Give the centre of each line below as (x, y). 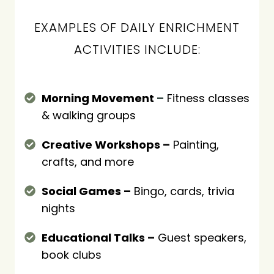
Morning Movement (98, 98)
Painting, (194, 145)
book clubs (72, 255)
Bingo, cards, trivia (183, 191)
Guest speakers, (201, 238)
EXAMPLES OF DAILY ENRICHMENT (137, 28)
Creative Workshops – (106, 145)
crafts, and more (88, 162)
